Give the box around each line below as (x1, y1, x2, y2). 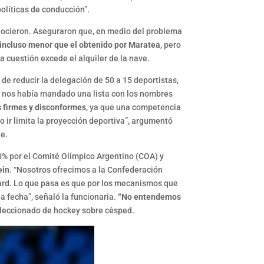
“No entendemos (118, 192, 181, 202)
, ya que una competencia (86, 103, 181, 113)
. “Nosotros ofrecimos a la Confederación (9, 165, 163, 175)
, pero (160, 40, 181, 50)
